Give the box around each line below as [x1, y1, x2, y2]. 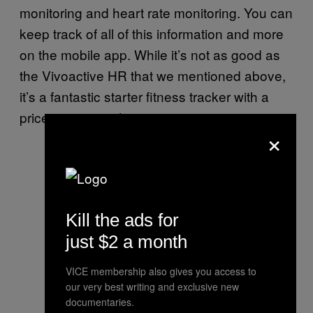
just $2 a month [66, 231, 187, 252]
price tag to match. [20, 107, 130, 126]
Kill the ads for [66, 210, 179, 231]
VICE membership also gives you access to [66, 264, 256, 278]
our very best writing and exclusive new [66, 279, 239, 293]
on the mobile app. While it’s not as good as [20, 44, 280, 64]
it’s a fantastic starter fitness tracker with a [20, 86, 269, 105]
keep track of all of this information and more [20, 23, 284, 43]
